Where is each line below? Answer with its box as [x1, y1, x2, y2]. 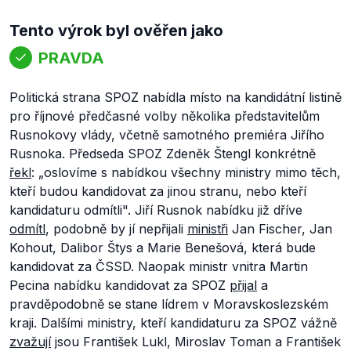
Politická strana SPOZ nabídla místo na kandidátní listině [9, 89, 342, 105]
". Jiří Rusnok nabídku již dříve [122, 202, 302, 218]
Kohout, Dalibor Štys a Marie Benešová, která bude [9, 240, 316, 255]
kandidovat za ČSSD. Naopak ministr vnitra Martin [9, 259, 308, 274]
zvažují [9, 334, 51, 349]
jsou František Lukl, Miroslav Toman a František [51, 334, 341, 349]
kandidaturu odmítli [9, 202, 122, 218]
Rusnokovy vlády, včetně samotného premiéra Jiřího [9, 127, 324, 143]
